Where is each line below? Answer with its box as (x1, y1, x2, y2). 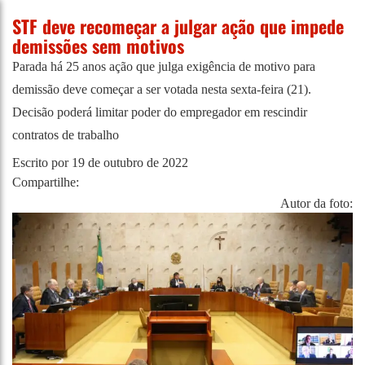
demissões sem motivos (12, 33, 184, 59)
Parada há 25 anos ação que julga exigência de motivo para (12, 59, 315, 73)
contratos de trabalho (12, 128, 122, 142)
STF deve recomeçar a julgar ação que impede (12, 13, 344, 39)
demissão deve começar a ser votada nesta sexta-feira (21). (12, 82, 311, 96)
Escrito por (12, 156, 72, 169)
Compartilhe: (12, 174, 79, 189)
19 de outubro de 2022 (72, 156, 188, 169)
